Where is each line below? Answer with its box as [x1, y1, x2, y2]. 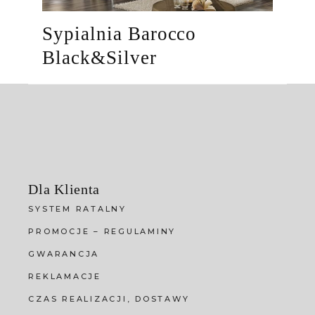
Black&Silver [42, 47, 157, 69]
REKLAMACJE [28, 271, 101, 282]
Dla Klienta [28, 181, 101, 198]
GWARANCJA [28, 249, 100, 259]
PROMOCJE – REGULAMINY [28, 226, 176, 237]
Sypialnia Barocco [42, 23, 197, 45]
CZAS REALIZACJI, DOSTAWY [28, 294, 190, 304]
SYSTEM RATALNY [28, 204, 127, 214]
